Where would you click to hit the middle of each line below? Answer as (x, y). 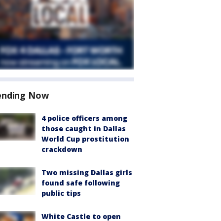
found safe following (81, 183)
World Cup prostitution (85, 139)
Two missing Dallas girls (87, 172)
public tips (61, 193)
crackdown (62, 149)
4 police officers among (84, 118)
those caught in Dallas (84, 129)
